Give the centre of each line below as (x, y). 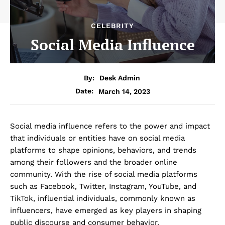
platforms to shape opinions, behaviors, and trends (103, 150)
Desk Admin (120, 78)
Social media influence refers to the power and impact (110, 126)
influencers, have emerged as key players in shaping (106, 211)
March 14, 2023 (124, 91)
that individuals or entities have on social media (97, 138)
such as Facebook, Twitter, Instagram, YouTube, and (103, 187)
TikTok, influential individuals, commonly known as (103, 199)
